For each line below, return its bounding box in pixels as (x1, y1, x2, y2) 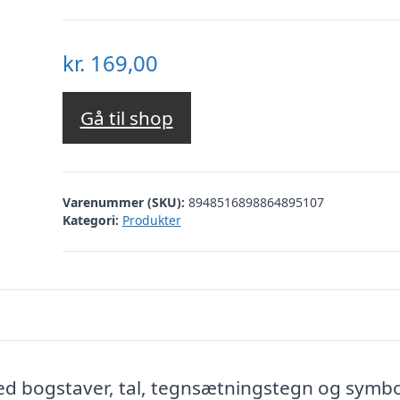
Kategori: (62, 211, 119, 229)
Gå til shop (79, 105, 173, 131)
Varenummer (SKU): (62, 193, 188, 211)
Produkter (121, 211, 181, 229)
